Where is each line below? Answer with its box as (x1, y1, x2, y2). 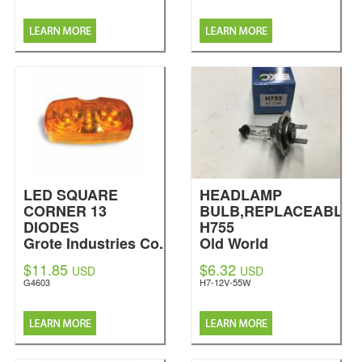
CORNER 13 (23, 200, 107, 221)
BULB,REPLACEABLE (200, 200, 352, 221)
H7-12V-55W (200, 276, 250, 288)
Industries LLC (200, 249, 301, 270)
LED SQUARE (23, 184, 118, 205)
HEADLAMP (200, 184, 282, 205)
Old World (200, 233, 268, 254)
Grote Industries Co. (23, 233, 163, 254)
